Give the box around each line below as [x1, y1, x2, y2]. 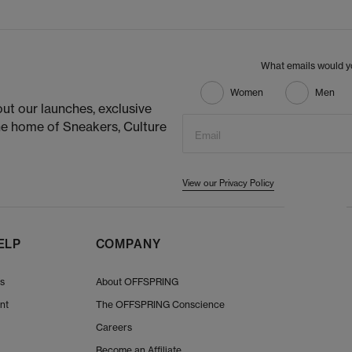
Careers [95, 321, 132, 334]
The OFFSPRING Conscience [95, 299, 225, 311]
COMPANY [95, 236, 161, 252]
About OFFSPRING [95, 276, 178, 288]
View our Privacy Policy [182, 178, 274, 189]
